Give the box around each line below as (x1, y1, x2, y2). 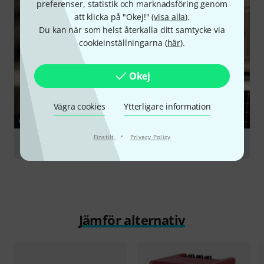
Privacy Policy (130, 132, 171, 141)
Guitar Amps (24, 137, 75, 149)
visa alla (154, 11, 186, 22)
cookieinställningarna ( (79, 37, 167, 48)
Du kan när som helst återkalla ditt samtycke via (39, 24, 225, 35)
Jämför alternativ (78, 210, 186, 229)
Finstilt (93, 132, 116, 141)
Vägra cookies (53, 100, 105, 112)
